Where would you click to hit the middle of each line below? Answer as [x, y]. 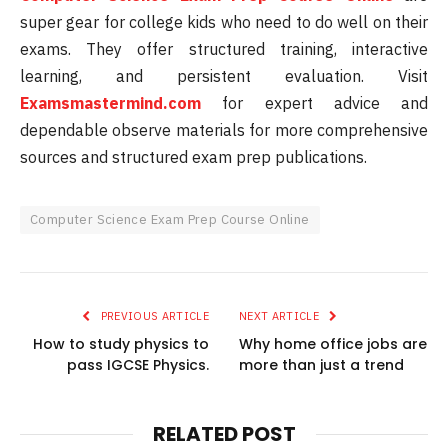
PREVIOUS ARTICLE [153, 315]
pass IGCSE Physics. [138, 364]
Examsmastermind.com [110, 102]
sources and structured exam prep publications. [193, 156]
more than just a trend [321, 364]
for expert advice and [314, 102]
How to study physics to [121, 343]
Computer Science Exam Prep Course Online [170, 219]
